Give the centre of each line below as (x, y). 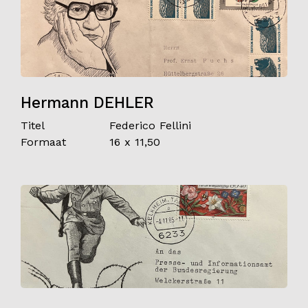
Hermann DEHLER (87, 102)
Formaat (43, 142)
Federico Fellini (151, 125)
